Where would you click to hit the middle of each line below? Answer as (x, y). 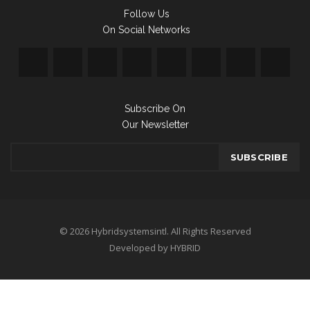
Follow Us (146, 14)
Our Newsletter (155, 125)
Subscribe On (155, 109)
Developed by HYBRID (155, 247)
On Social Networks (146, 30)
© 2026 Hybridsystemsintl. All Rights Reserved (155, 231)
